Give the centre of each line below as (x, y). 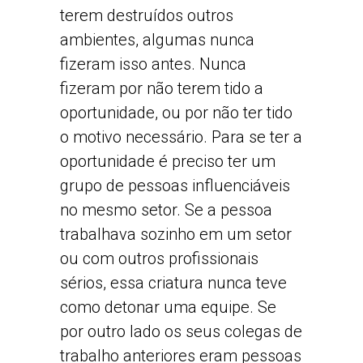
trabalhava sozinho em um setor (176, 234)
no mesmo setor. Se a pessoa (166, 209)
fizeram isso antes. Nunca (153, 64)
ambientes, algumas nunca (157, 39)
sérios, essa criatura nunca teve (173, 282)
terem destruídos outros (147, 15)
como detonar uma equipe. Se (168, 307)
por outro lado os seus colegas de (181, 331)
